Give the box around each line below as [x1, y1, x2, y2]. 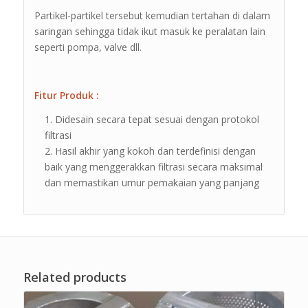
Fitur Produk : [34, 88, 99, 102]
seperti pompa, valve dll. [34, 41, 142, 54]
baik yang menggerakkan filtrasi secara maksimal [44, 159, 263, 173]
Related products [23, 268, 126, 285]
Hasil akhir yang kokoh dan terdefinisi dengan [54, 144, 256, 157]
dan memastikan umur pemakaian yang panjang [44, 175, 259, 189]
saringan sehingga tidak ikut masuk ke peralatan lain [34, 25, 265, 38]
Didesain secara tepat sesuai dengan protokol [54, 112, 259, 126]
